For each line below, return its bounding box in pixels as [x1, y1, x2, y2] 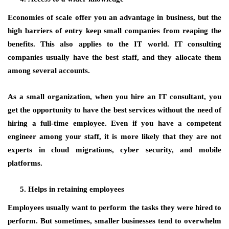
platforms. [8, 159, 42, 167]
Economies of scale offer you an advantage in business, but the [8, 13, 221, 21]
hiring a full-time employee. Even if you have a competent [8, 119, 221, 127]
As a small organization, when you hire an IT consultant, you [8, 93, 221, 101]
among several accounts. [8, 66, 90, 75]
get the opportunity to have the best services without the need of [8, 106, 221, 114]
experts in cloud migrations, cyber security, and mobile [8, 146, 221, 154]
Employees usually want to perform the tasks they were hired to [8, 203, 221, 212]
